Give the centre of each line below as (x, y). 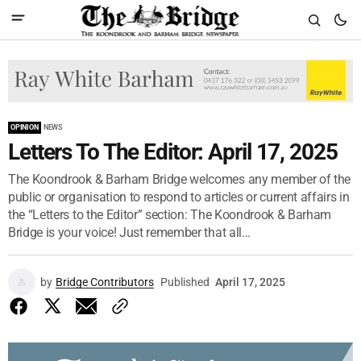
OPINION (25, 127)
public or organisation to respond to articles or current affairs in (179, 197)
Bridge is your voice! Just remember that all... (129, 232)
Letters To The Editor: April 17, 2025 (173, 151)
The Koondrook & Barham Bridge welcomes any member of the (180, 179)
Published (185, 282)
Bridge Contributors (105, 282)
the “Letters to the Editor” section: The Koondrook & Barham (170, 214)
